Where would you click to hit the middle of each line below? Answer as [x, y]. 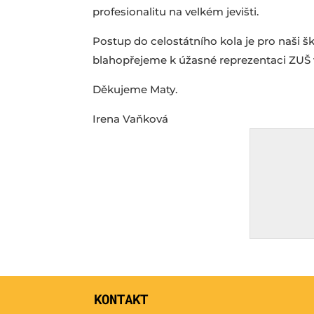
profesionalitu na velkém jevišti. [176, 11]
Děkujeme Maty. [135, 89]
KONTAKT [121, 299]
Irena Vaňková [130, 118]
